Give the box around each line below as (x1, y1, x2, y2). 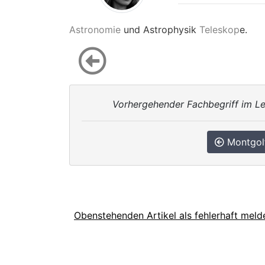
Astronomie (69, 24, 121, 35)
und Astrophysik (121, 24, 199, 35)
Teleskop (199, 24, 240, 35)
